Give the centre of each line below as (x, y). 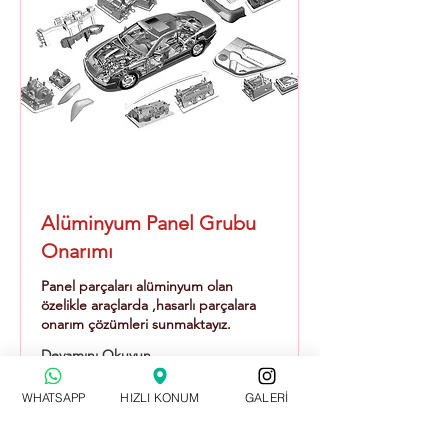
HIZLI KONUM (160, 397)
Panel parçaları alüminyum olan (137, 286)
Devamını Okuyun (96, 355)
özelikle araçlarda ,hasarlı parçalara (148, 305)
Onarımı (77, 251)
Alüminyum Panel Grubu (148, 223)
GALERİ (267, 397)
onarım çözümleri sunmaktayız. (136, 324)
